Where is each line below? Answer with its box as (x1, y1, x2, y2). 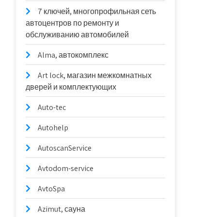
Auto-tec (38, 102, 66, 112)
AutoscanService (38, 143, 92, 153)
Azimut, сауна (38, 204, 86, 214)
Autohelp (38, 123, 69, 133)
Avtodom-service (38, 163, 94, 173)
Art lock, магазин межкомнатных (38, 70, 152, 80)
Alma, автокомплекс (38, 50, 109, 60)
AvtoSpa (38, 184, 65, 194)
